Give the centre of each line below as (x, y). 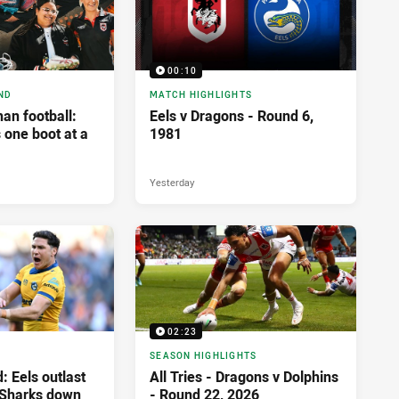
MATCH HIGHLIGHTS (201, 95)
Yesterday (172, 183)
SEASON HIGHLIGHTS (204, 356)
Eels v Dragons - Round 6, (232, 116)
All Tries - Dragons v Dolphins (244, 377)
